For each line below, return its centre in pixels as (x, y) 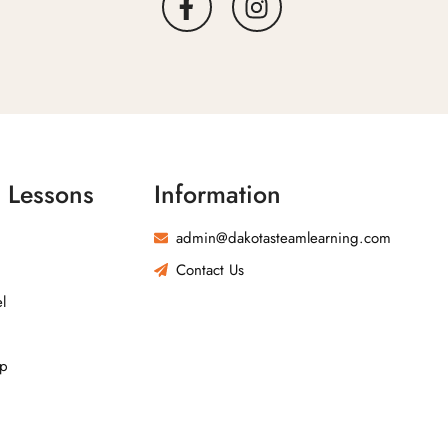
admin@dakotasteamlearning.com (284, 237)
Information (217, 193)
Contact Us (210, 269)
